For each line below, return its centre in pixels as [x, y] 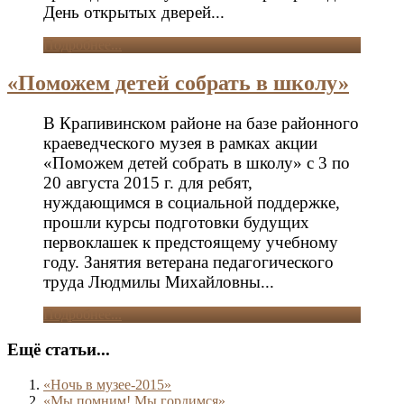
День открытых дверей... [134, 13]
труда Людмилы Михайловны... [159, 282]
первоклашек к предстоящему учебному [191, 243]
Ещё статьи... [59, 349]
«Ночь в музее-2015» [107, 384]
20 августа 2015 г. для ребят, [148, 183]
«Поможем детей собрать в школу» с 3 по [197, 163]
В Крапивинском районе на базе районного [201, 124]
